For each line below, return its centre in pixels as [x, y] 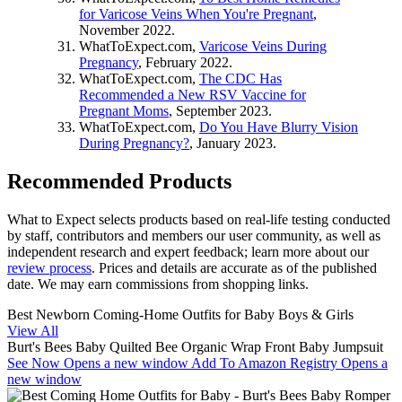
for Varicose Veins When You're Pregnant [196, 14]
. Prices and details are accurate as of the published [234, 268]
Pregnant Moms [124, 111]
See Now [35, 363]
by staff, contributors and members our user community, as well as [194, 236]
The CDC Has [240, 79]
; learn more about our [306, 252]
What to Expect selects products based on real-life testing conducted [199, 220]
